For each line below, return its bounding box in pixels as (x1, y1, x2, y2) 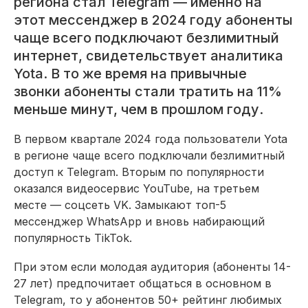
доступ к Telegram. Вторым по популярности (14, 164, 264, 179)
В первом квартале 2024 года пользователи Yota (14, 131, 287, 146)
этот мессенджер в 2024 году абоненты (14, 11, 293, 28)
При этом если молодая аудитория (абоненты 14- (14, 259, 291, 274)
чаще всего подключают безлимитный (14, 29, 279, 46)
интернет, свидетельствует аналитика (14, 47, 283, 64)
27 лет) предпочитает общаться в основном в (14, 276, 272, 290)
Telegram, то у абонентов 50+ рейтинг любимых (14, 292, 282, 307)
